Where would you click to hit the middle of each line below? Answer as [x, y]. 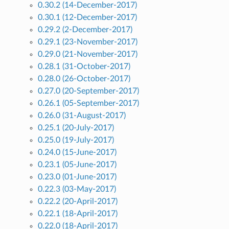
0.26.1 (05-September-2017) [88, 103]
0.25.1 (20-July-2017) [76, 128]
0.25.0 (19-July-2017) [76, 140]
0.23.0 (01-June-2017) [77, 177]
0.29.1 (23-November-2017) [87, 42]
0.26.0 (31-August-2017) [82, 115]
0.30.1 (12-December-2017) [87, 17]
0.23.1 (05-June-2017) [77, 164]
